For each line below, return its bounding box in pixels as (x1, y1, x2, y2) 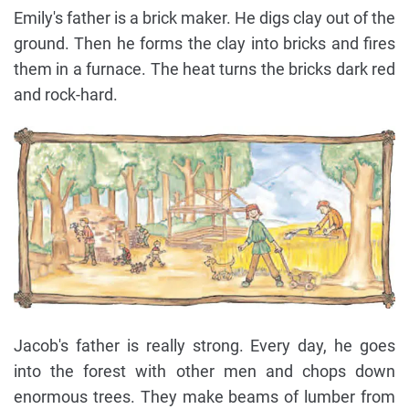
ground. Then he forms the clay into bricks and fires (14, 34, 395, 54)
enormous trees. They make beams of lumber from (14, 386, 395, 406)
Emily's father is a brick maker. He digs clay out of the (14, 8, 395, 28)
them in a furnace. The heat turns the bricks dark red (14, 59, 395, 79)
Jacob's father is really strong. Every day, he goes (14, 335, 395, 355)
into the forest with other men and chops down (14, 361, 395, 381)
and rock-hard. (14, 85, 118, 105)
